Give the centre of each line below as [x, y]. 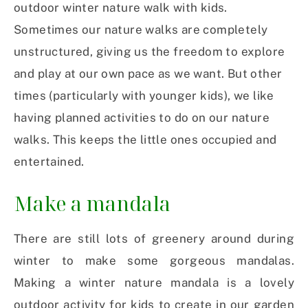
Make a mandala [92, 203]
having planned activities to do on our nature [142, 118]
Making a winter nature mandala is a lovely [154, 283]
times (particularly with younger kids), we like [144, 96]
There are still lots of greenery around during [154, 239]
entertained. [49, 162]
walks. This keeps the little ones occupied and [145, 140]
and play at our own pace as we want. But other [148, 74]
